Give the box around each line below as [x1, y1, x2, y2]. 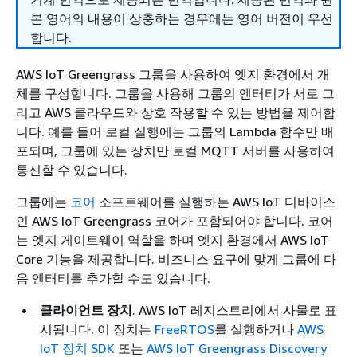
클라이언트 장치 [40, 302, 132, 318]
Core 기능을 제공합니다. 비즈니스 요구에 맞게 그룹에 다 [16, 251, 336, 267]
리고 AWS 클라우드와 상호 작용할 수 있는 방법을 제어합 [16, 104, 335, 120]
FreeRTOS [155, 321, 214, 337]
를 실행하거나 [214, 321, 297, 337]
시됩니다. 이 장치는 [40, 321, 155, 337]
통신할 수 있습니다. [16, 162, 127, 178]
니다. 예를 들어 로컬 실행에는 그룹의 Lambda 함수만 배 [16, 124, 334, 139]
